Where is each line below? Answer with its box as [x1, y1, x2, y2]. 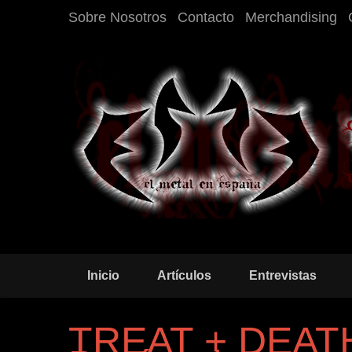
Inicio [87, 269, 119, 282]
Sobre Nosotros [68, 9, 167, 25]
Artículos [157, 269, 211, 282]
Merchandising [245, 9, 337, 25]
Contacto [178, 9, 234, 25]
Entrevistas [249, 269, 317, 282]
